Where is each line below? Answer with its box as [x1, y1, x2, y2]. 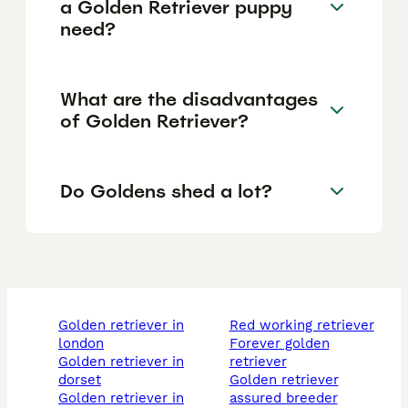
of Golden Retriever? [60, 108, 249, 133]
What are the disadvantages [60, 87, 318, 111]
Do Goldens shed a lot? [60, 178, 272, 203]
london [58, 335, 104, 352]
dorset [58, 372, 101, 389]
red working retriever [238, 317, 374, 334]
